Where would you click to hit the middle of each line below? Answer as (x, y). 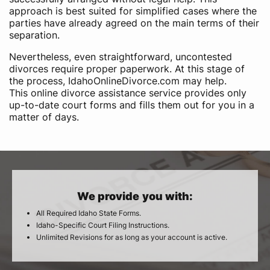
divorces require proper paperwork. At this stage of (127, 69)
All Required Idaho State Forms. (89, 213)
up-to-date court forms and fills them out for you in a (132, 105)
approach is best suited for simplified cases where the (133, 11)
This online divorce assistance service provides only (128, 93)
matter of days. (44, 117)
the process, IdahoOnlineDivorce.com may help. (118, 81)
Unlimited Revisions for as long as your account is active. (132, 237)
